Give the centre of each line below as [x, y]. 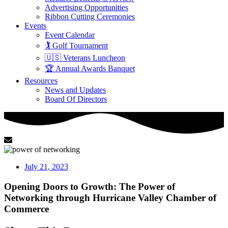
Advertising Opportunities [87, 7]
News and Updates [75, 90]
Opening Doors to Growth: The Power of [90, 186]
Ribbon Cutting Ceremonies [90, 17]
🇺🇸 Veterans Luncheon [85, 58]
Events [35, 26]
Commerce [26, 209]
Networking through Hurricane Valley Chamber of [110, 197]
